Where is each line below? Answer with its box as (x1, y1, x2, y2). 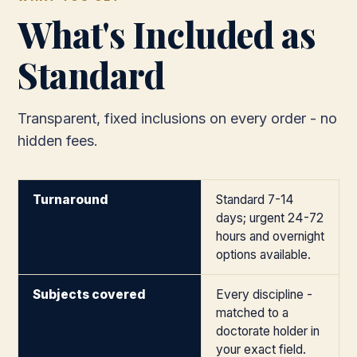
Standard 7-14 (216, 192, 294, 207)
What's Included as (18, 10, 316, 57)
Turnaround (33, 192, 108, 207)
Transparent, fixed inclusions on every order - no (18, 110, 337, 127)
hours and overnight (216, 229, 324, 244)
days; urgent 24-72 (216, 210, 324, 226)
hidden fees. (18, 132, 98, 149)
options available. (216, 247, 311, 262)
